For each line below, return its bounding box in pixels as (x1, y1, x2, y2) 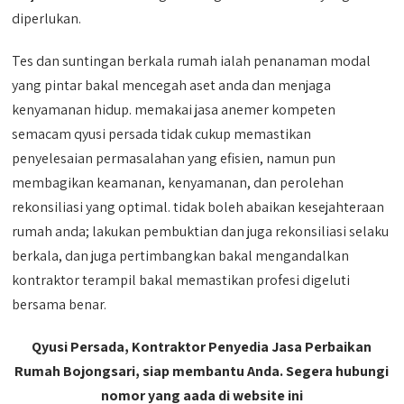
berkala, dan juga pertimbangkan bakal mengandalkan (12, 245, 350, 265)
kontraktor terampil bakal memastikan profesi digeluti (12, 270, 351, 289)
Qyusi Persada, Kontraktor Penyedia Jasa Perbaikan (32, 336, 372, 356)
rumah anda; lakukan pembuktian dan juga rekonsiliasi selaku (12, 221, 390, 241)
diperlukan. (12, 8, 82, 28)
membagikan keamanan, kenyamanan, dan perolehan (12, 172, 344, 192)
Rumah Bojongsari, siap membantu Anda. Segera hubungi (14, 361, 390, 381)
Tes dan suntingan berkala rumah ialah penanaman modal (12, 50, 372, 70)
